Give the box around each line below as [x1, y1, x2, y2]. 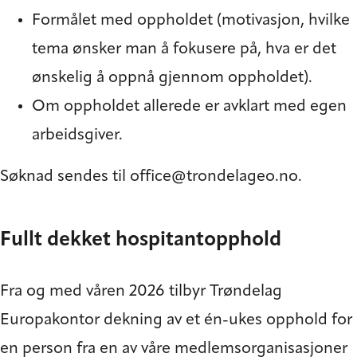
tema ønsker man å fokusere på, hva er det [32, 41, 336, 58]
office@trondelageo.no [130, 169, 298, 186]
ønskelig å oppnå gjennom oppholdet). [32, 70, 312, 87]
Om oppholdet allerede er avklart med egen [32, 99, 347, 116]
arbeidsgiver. [32, 127, 123, 144]
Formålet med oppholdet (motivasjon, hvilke [32, 13, 350, 29]
